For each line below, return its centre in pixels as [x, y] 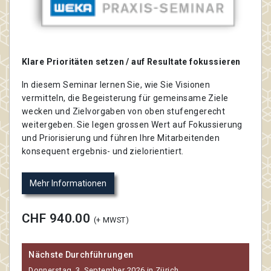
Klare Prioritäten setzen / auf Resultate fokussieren [131, 61]
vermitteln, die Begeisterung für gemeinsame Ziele [125, 98]
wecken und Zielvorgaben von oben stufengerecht [124, 111]
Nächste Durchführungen [81, 255]
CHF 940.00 [58, 218]
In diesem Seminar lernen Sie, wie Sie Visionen [116, 84]
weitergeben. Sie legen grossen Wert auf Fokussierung [132, 124]
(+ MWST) [111, 220]
